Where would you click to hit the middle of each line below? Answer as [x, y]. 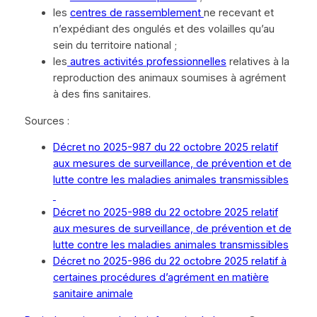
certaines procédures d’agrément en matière [161, 278]
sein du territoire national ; [115, 46]
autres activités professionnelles [146, 62]
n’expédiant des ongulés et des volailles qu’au [163, 29]
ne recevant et [238, 13]
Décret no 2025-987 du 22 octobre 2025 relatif [165, 148]
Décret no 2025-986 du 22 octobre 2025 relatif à [169, 261]
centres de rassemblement [137, 13]
